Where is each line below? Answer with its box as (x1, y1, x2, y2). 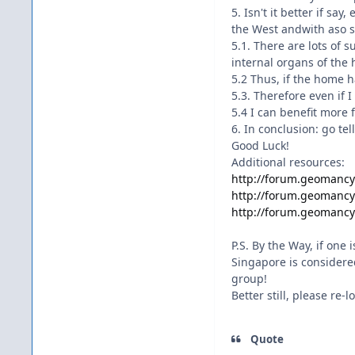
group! (231, 271, 267, 287)
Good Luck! (231, 138, 289, 154)
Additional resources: (231, 155, 345, 170)
